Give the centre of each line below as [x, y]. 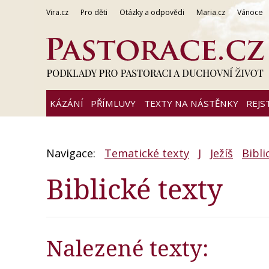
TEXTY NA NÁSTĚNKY [191, 103]
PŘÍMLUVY [113, 103]
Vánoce [250, 12]
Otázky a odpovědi [152, 12]
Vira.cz [57, 12]
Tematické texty [147, 153]
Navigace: [72, 153]
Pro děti [94, 12]
